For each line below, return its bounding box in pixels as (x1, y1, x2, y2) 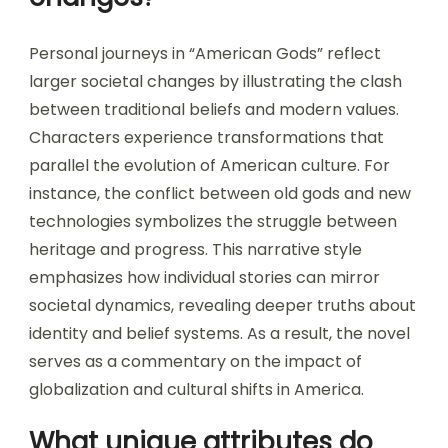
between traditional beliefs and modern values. (29, 97, 399, 121)
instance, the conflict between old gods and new (29, 181, 411, 205)
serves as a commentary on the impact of (29, 349, 362, 373)
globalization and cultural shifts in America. (29, 377, 364, 401)
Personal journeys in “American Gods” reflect (29, 41, 381, 65)
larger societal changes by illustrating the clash (29, 69, 402, 93)
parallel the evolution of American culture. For (29, 153, 390, 177)
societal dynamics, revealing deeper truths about (29, 293, 416, 317)
